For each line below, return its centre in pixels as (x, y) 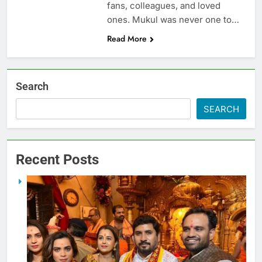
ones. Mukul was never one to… (173, 19)
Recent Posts (57, 159)
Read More (127, 38)
